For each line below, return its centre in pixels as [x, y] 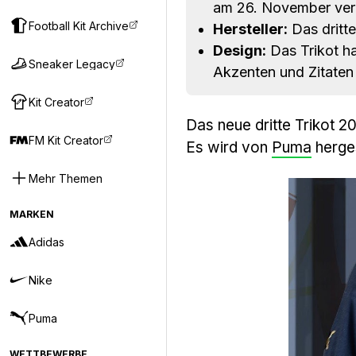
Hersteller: [250, 29]
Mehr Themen [66, 178]
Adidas [46, 242]
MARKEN [32, 214]
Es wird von [229, 147]
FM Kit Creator [66, 140]
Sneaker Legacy [72, 64]
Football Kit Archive [79, 25]
